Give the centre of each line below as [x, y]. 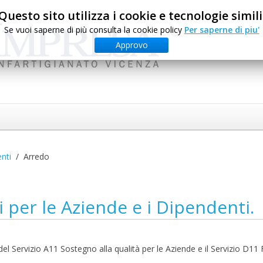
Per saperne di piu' [222, 30]
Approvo [131, 45]
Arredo [36, 156]
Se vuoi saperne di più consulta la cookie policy [94, 30]
